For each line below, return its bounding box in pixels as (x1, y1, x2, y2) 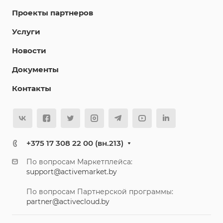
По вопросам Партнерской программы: (26, 187, 173, 196)
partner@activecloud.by (26, 197, 110, 206)
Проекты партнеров (12, 8, 93, 17)
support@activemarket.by (26, 167, 117, 176)
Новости (12, 46, 46, 55)
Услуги (12, 27, 40, 36)
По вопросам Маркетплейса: (26, 157, 132, 166)
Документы (12, 65, 59, 74)
